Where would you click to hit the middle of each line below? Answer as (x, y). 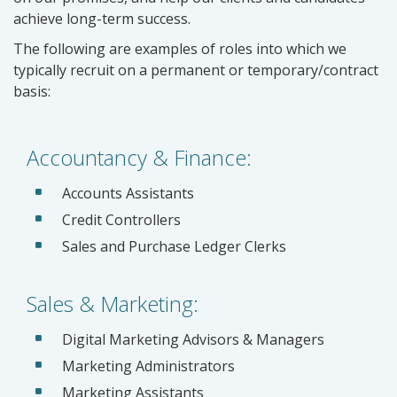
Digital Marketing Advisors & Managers (193, 339)
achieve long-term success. (102, 19)
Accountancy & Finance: (139, 157)
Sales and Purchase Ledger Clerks (174, 246)
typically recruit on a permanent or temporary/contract (196, 70)
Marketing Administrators (148, 366)
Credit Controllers (121, 220)
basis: (32, 91)
